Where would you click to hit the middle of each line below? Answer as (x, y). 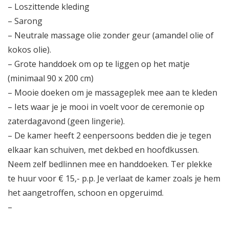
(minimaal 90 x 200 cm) (51, 78)
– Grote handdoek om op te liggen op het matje (99, 64)
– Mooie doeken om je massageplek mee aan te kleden (112, 92)
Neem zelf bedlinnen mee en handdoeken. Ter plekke (110, 164)
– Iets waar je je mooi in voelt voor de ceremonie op (106, 107)
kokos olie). (29, 49)
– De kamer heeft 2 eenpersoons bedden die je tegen (109, 135)
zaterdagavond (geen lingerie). (66, 121)
